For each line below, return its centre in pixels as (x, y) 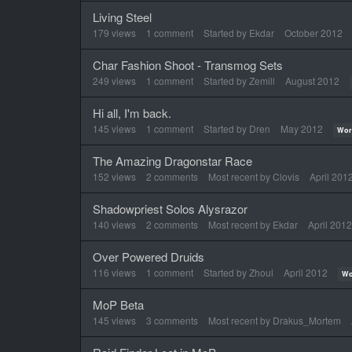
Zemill (262, 81)
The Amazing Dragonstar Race (172, 161)
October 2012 (313, 33)
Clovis (286, 176)
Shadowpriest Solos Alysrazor (170, 209)
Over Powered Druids (148, 257)
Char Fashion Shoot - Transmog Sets (188, 65)
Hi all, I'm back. (132, 113)
